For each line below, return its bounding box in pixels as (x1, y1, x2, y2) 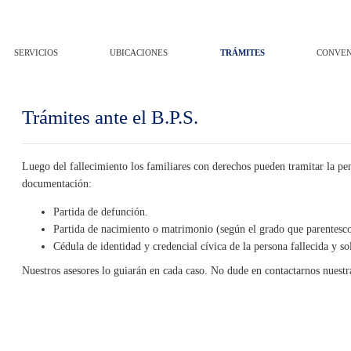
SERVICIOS (14, 48, 58, 57)
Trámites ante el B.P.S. (22, 107, 198, 128)
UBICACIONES (110, 48, 168, 57)
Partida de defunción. (53, 205, 148, 218)
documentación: (22, 178, 92, 190)
